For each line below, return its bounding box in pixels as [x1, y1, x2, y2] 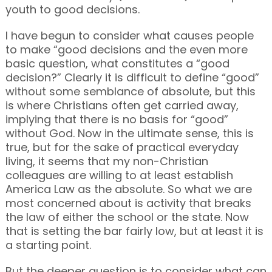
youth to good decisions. [5, 1, 140, 17]
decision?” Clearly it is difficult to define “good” [5, 69, 259, 85]
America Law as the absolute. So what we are [5, 181, 252, 197]
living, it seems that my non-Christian [5, 153, 208, 169]
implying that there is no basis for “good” [5, 111, 228, 127]
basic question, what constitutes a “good [5, 55, 229, 71]
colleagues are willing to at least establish [5, 167, 233, 183]
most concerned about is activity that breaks [5, 195, 251, 211]
